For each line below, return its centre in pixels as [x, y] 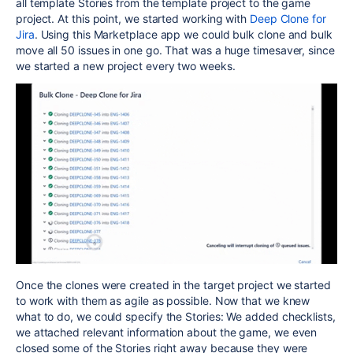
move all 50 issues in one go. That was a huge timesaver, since [175, 50]
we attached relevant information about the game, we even [167, 333]
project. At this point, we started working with [133, 18]
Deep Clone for [288, 18]
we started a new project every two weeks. [126, 65]
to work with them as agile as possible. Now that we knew [163, 301]
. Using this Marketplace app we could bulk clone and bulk [183, 34]
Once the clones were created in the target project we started [173, 285]
